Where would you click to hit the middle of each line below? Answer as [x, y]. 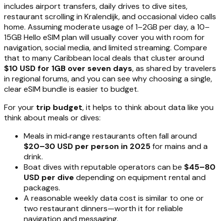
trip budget [59, 107]
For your [20, 107]
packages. [42, 187]
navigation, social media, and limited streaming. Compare [106, 47]
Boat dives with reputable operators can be [104, 167]
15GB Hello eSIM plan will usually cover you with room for [104, 37]
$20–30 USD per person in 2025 [87, 146]
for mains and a [179, 146]
